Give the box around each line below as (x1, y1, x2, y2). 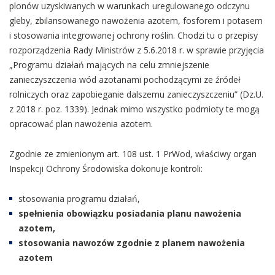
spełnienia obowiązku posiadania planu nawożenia (18, 207, 241, 219)
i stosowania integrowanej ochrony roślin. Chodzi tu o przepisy (9, 29, 258, 41)
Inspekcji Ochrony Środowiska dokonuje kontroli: (9, 163, 203, 174)
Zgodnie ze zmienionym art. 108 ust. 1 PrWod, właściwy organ (9, 148, 257, 160)
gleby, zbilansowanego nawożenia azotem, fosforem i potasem (9, 15, 263, 26)
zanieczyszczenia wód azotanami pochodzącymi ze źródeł (9, 74, 241, 85)
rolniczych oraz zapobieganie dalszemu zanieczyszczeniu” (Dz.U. (9, 88, 263, 100)
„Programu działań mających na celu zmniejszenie (9, 59, 209, 71)
